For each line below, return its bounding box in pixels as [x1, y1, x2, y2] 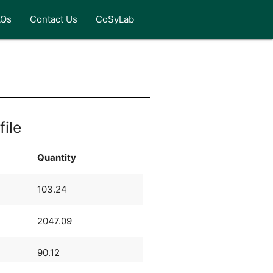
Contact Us [30, 13, 78, 25]
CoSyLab [96, 13, 135, 25]
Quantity [37, 151, 76, 163]
